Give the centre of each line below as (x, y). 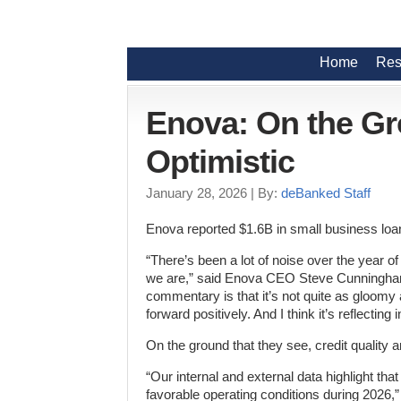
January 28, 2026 (196, 193)
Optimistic (220, 162)
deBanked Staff (326, 193)
